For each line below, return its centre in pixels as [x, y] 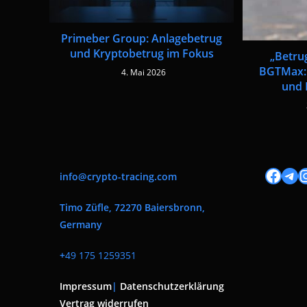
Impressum [86, 286]
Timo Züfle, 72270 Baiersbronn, [132, 207]
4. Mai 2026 [143, 72]
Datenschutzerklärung [172, 286]
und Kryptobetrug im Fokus [142, 53]
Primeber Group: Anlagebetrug [142, 38]
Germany [81, 224]
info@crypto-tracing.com [118, 176]
